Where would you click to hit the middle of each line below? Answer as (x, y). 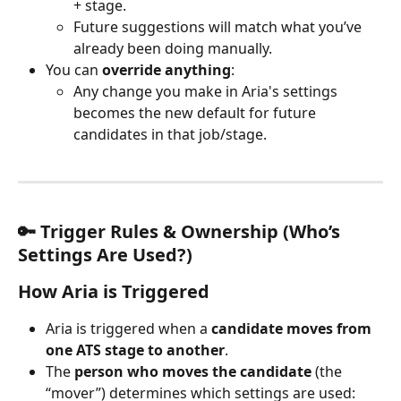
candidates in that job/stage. (170, 135)
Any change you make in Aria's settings (207, 92)
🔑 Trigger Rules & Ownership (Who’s (181, 231)
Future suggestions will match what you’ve (219, 26)
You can (74, 69)
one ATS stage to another (135, 350)
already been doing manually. (173, 48)
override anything (166, 69)
